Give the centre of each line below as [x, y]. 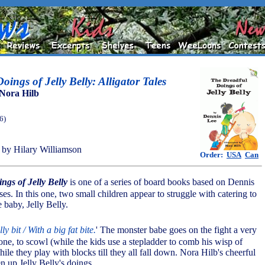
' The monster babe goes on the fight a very [176, 230]
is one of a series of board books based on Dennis [161, 182]
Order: [213, 155]
